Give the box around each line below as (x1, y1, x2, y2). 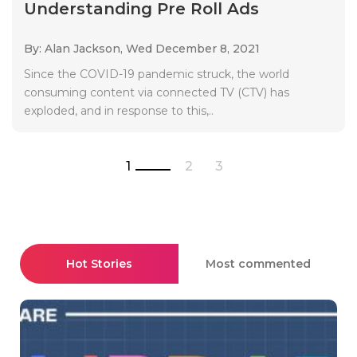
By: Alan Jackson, (24, 41, 126, 56)
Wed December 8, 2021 (126, 41, 260, 56)
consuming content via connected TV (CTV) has (24, 84, 289, 100)
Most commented (205, 256, 311, 271)
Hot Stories (66, 256, 132, 271)
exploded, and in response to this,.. (24, 103, 214, 118)
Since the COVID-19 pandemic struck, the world (24, 66, 289, 81)
